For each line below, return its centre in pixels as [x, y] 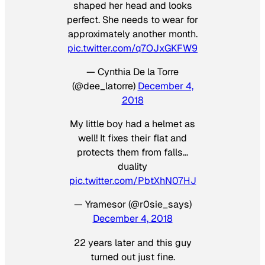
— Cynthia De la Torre [132, 72]
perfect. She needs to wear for [132, 20]
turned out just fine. [132, 257]
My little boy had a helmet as [132, 124]
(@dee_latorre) [105, 86]
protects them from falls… [132, 153]
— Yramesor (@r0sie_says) [132, 205]
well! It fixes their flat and [132, 138]
